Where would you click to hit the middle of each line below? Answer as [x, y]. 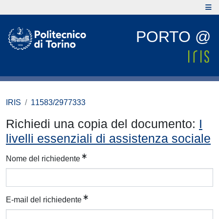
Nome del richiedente [43, 159]
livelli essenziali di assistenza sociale [108, 138]
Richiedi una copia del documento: [102, 124]
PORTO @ [173, 37]
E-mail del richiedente [44, 200]
